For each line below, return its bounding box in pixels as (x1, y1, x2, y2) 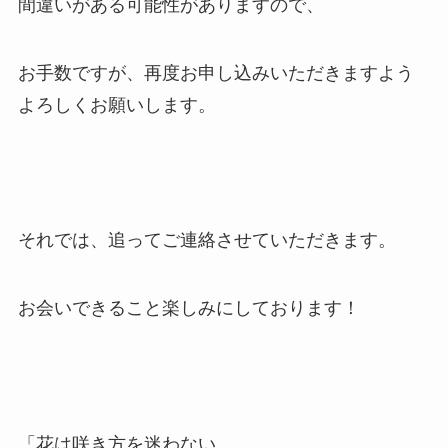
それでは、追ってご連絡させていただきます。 (17, 230, 396, 251)
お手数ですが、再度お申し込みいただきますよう (17, 62, 414, 83)
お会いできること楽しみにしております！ (17, 297, 360, 318)
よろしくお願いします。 (17, 94, 216, 115)
